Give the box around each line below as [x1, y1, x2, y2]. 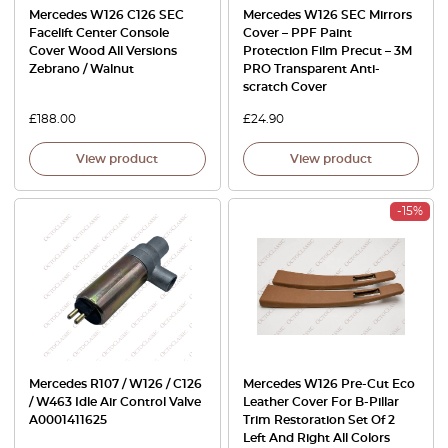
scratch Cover [242, 80, 327, 93]
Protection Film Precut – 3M [242, 44, 412, 57]
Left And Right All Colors [242, 432, 390, 445]
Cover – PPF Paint [242, 26, 352, 39]
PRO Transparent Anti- [242, 62, 380, 75]
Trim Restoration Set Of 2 [242, 414, 395, 427]
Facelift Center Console [29, 26, 169, 39]
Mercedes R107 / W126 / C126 [29, 378, 202, 391]
